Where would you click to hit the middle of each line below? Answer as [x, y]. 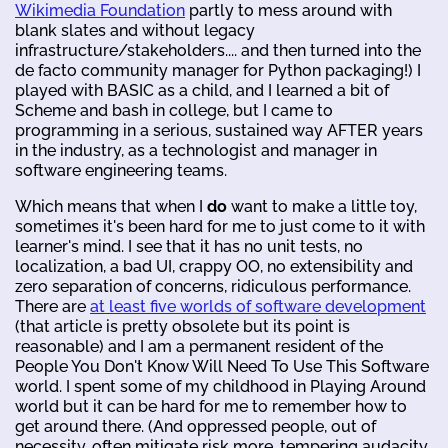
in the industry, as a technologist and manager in [196, 151]
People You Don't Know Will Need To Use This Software [222, 367]
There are [52, 307]
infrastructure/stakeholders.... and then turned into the [218, 51]
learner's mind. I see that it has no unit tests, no [189, 247]
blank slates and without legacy [135, 31]
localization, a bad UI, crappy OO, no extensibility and [214, 267]
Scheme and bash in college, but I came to [174, 111]
